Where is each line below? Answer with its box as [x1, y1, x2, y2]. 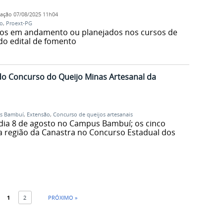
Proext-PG [5, 20, 32, 27]
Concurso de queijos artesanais [53, 111, 133, 118]
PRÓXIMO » [48, 193, 77, 201]
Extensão [26, 111, 50, 118]
